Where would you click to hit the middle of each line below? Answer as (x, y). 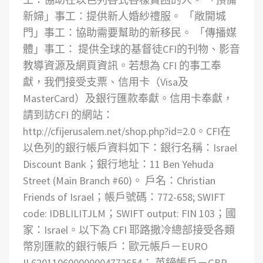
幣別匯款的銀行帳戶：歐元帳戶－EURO (115, 246)
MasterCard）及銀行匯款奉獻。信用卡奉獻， (128, 98)
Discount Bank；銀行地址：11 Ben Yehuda (118, 164)
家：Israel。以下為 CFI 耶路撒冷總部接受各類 (129, 230)
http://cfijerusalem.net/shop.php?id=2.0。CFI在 (127, 131)
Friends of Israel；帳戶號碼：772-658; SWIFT (124, 197)
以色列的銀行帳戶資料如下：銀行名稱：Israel (130, 148)
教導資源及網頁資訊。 (76, 65)
